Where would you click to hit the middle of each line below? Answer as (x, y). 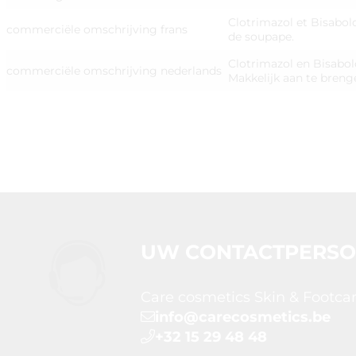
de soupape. (261, 37)
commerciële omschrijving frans (97, 30)
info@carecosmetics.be (243, 317)
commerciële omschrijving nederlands (114, 71)
